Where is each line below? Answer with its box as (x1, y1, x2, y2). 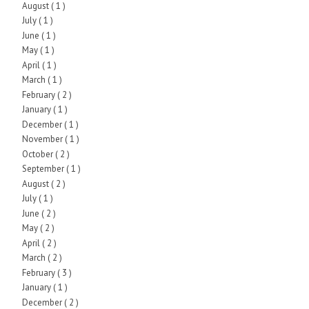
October (21, 148, 55, 160)
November (21, 133, 65, 146)
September (21, 163, 66, 175)
